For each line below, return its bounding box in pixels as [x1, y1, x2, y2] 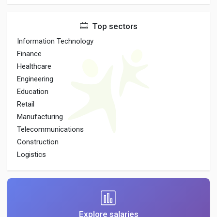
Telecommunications [17, 125, 84, 134]
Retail [17, 100, 34, 108]
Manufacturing [17, 112, 63, 121]
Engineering [17, 75, 53, 83]
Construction [17, 138, 59, 146]
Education [17, 87, 48, 96]
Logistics [17, 150, 46, 159]
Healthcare [17, 62, 51, 71]
